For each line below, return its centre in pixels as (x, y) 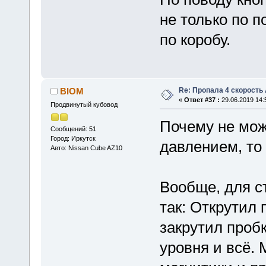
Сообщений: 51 (73, 129)
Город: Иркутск (73, 138)
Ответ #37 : (202, 99)
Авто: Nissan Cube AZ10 (86, 148)
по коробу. (195, 40)
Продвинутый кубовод (84, 105)
